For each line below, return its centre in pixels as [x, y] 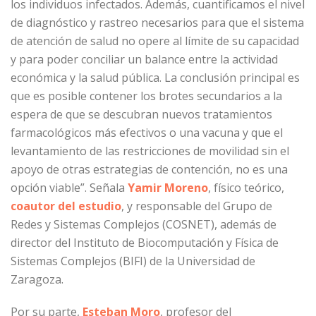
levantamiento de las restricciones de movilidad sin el [150, 151]
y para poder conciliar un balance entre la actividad [144, 59]
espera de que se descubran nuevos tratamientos [141, 114]
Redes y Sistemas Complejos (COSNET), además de [144, 224]
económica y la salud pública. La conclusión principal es [155, 78]
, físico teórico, [246, 188]
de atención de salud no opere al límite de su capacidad [155, 41]
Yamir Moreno [168, 188]
